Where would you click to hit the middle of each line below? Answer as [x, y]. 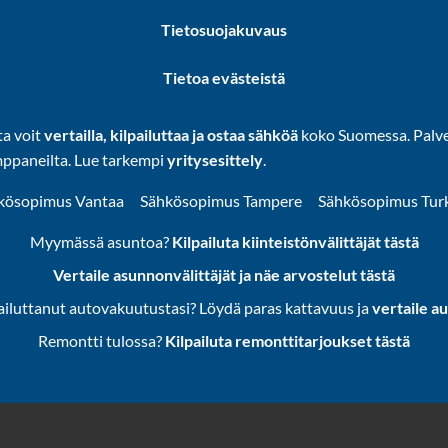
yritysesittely [215, 159]
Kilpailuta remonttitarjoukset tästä [287, 340]
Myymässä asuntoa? [99, 241]
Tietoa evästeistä [224, 77]
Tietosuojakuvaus [224, 29]
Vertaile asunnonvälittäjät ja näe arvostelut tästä [224, 274]
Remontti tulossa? [100, 340]
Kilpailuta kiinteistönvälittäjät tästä [295, 241]
